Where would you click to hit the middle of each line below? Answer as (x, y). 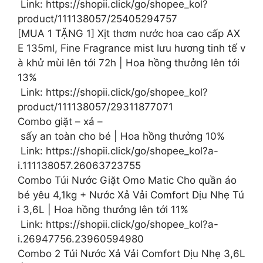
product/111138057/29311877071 (95, 107)
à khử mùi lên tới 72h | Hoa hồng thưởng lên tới (130, 63)
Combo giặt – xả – (60, 121)
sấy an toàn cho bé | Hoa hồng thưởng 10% (121, 136)
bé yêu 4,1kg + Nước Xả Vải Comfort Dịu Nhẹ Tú (131, 195)
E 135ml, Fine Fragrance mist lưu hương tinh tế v (131, 48)
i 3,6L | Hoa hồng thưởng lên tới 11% (103, 209)
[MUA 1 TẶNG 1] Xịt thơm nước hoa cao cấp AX (129, 33)
